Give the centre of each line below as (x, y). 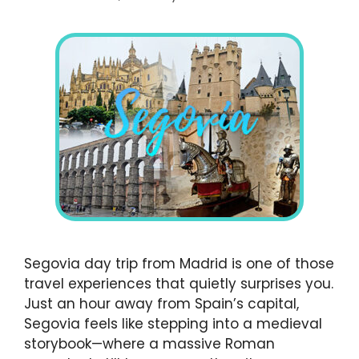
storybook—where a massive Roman (149, 344)
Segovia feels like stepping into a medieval (173, 324)
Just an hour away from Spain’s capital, (161, 304)
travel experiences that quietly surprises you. (179, 284)
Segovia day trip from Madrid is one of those (179, 264)
